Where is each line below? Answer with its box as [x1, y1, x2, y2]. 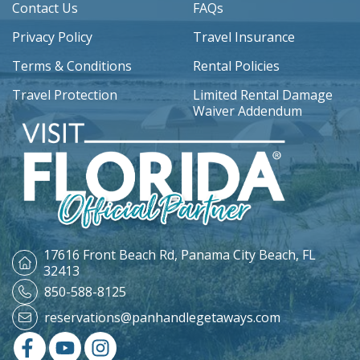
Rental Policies [193, 57, 280, 76]
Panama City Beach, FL [181, 246, 317, 264]
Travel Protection [12, 86, 117, 104]
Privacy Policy [12, 28, 92, 47]
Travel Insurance [193, 28, 295, 47]
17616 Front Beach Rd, [43, 246, 178, 264]
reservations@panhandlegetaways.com [44, 309, 280, 327]
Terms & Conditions [12, 57, 132, 76]
